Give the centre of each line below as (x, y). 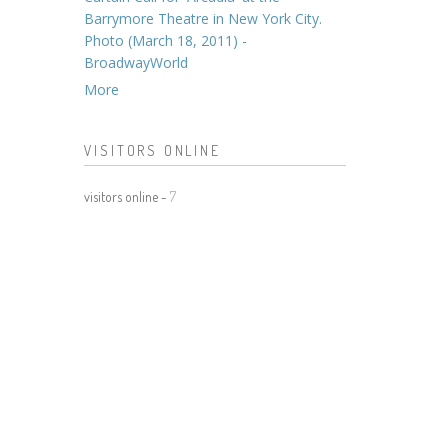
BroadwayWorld (135, 62)
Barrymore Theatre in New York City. (202, 18)
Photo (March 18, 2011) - (165, 40)
